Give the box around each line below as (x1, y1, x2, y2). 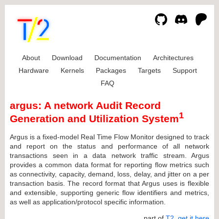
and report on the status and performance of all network (10, 142, 209, 150)
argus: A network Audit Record (10, 100, 161, 111)
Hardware (18, 66, 49, 74)
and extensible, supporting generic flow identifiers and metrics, (10, 188, 209, 197)
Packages (95, 66, 126, 74)
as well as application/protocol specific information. (10, 197, 166, 206)
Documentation (94, 54, 141, 62)
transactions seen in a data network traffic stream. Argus (10, 151, 209, 159)
